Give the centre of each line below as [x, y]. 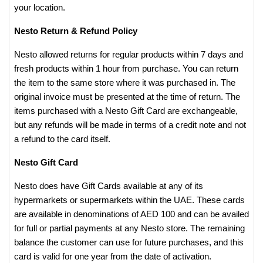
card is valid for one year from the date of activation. [113, 256]
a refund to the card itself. [63, 139]
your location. [41, 7]
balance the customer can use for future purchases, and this [129, 242]
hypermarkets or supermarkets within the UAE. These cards [129, 200]
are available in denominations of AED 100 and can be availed [131, 214]
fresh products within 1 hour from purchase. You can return [126, 68]
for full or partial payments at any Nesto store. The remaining [129, 228]
